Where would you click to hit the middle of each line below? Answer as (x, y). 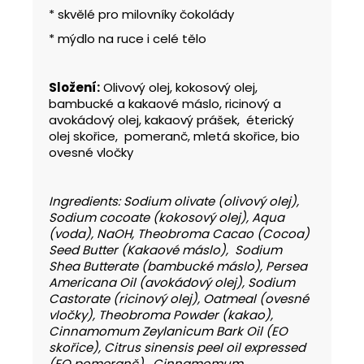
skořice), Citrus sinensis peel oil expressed (177, 347)
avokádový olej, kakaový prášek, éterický (171, 119)
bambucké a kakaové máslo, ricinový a (165, 103)
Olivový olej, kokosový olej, (179, 87)
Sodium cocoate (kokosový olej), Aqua (167, 217)
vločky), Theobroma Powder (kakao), (161, 314)
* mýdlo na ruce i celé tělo (128, 38)
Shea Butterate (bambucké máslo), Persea (178, 266)
